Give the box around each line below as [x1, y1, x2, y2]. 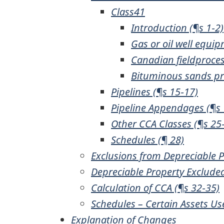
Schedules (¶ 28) [111, 132, 184, 146]
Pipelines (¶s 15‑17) [111, 84, 198, 98]
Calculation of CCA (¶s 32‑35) [91, 180, 219, 194]
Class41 [111, 4, 145, 18]
